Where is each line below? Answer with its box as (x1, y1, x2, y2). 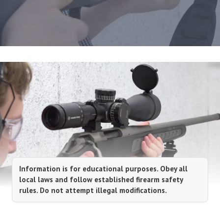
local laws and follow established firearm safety (19, 174, 183, 184)
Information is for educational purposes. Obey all (19, 164, 188, 173)
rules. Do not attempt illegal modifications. (19, 185, 167, 195)
